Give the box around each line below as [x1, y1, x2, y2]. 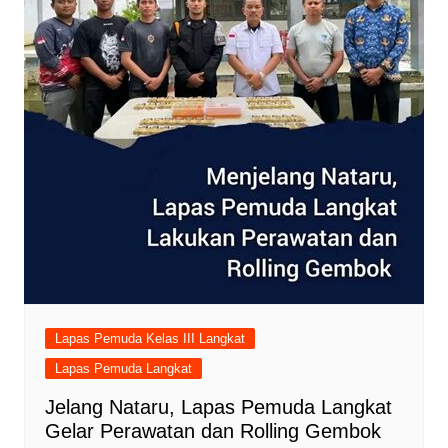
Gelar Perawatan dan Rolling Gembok [44, 420, 387, 443]
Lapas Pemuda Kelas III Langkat [54, 331, 245, 347]
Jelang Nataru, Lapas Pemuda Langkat [44, 396, 392, 419]
